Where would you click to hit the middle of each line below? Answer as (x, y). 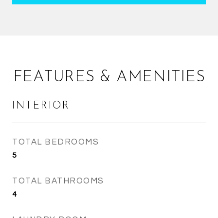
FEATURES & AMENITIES (109, 77)
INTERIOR (41, 106)
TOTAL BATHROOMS (58, 181)
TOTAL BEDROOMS (55, 142)
